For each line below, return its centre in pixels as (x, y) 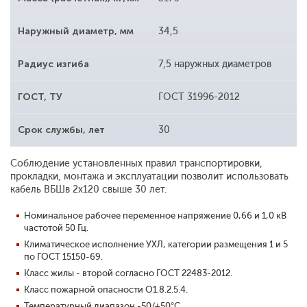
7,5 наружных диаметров (214, 64)
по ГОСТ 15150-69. (63, 257)
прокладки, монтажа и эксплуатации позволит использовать (149, 177)
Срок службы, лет (61, 130)
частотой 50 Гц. (56, 228)
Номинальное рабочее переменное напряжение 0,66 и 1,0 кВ (155, 216)
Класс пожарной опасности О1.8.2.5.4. (106, 290)
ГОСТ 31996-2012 (199, 97)
